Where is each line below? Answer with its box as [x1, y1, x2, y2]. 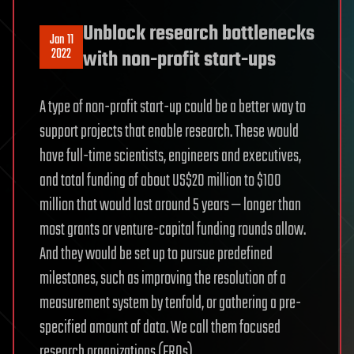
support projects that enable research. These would [40, 118, 299, 145]
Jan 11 [49, 29, 73, 51]
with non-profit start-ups [83, 43, 276, 76]
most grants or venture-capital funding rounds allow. [40, 216, 306, 243]
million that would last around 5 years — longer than [40, 191, 301, 219]
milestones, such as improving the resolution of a [40, 265, 286, 292]
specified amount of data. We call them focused [40, 314, 281, 341]
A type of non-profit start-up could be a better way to [40, 93, 306, 121]
